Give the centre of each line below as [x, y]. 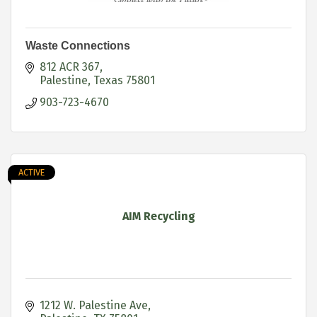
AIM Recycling [158, 216]
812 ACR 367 [70, 67]
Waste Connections [78, 45]
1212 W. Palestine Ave [94, 305]
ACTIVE [31, 172]
